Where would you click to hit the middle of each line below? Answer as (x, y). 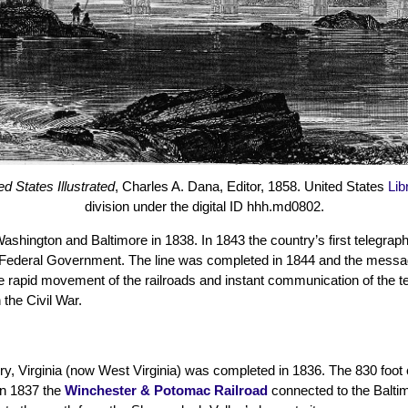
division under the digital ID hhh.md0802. (204, 206)
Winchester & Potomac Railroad (166, 390)
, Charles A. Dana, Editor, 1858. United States (251, 186)
